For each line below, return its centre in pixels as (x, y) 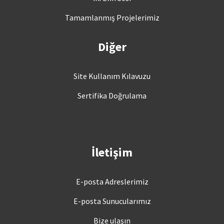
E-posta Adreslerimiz (112, 181)
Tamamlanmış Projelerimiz (112, 17)
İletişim (112, 152)
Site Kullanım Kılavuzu (112, 76)
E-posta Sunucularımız (112, 201)
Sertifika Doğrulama (112, 95)
